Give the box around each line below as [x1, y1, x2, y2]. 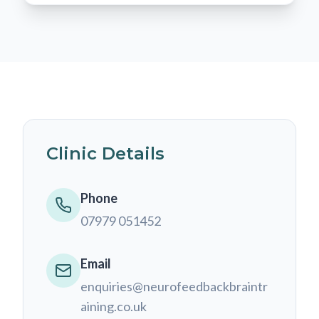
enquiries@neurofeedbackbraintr [80, 278, 268, 294]
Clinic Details [46, 143, 164, 164]
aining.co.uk [80, 298, 147, 314]
